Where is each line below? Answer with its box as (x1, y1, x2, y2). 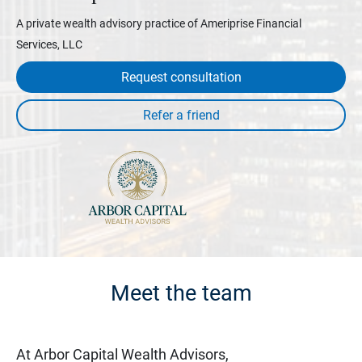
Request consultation (120, 69, 242, 85)
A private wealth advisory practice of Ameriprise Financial (16, 16, 301, 30)
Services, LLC (16, 37, 82, 51)
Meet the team (110, 280, 252, 306)
